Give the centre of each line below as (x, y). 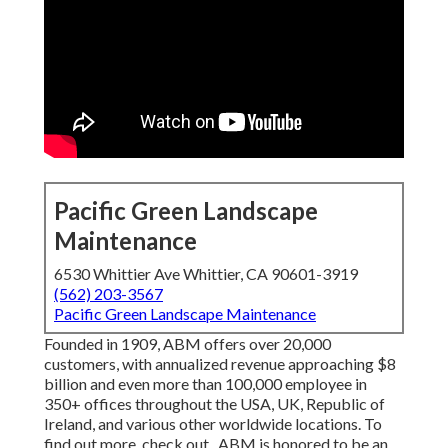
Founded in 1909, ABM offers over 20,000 (187, 344)
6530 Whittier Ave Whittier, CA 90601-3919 (206, 274)
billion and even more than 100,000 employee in (205, 384)
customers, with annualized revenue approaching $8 (220, 364)
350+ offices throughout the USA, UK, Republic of (214, 404)
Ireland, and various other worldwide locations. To (213, 424)
